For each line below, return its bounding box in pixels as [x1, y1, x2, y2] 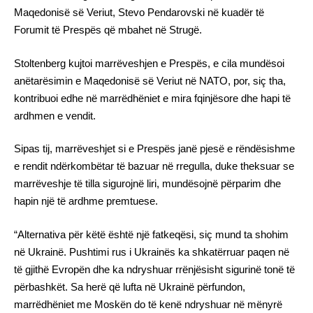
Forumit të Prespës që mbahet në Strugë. [14, 24, 202, 36]
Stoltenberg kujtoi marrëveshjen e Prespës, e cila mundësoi [14, 57, 284, 69]
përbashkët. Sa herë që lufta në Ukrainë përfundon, [14, 280, 245, 293]
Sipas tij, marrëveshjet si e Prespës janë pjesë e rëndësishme [14, 143, 295, 155]
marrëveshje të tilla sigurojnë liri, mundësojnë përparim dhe [14, 177, 281, 190]
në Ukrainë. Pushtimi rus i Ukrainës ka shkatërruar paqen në [14, 245, 289, 258]
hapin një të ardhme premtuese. [14, 195, 158, 208]
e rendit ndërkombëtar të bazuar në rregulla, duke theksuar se [14, 160, 294, 173]
